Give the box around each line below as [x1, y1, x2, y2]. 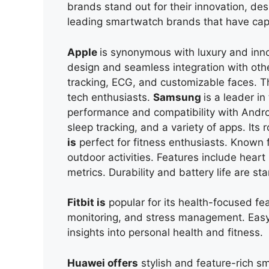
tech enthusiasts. [67, 91, 153, 103]
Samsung [153, 91, 204, 103]
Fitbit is [67, 196, 106, 209]
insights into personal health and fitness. [67, 226, 263, 239]
